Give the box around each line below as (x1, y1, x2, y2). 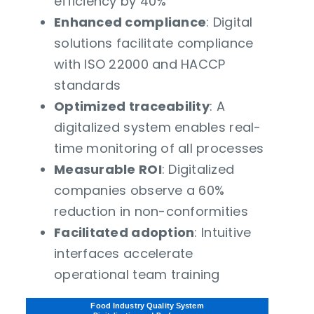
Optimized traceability (54, 97, 210, 116)
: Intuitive (194, 224, 252, 242)
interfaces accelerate (54, 245, 193, 263)
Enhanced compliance (54, 13, 207, 32)
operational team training (54, 266, 220, 284)
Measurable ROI (54, 161, 162, 179)
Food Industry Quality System (90, 301, 204, 310)
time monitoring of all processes (54, 139, 264, 158)
